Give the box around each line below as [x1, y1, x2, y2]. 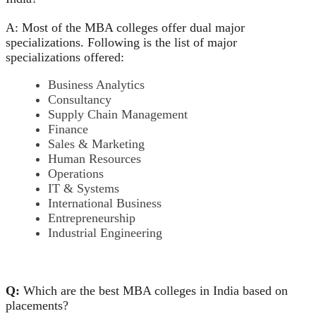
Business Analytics [48, 77, 145, 92]
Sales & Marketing [48, 136, 145, 151]
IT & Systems [48, 181, 119, 195]
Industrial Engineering [48, 225, 162, 240]
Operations [48, 166, 104, 181]
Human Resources [48, 151, 141, 166]
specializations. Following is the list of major [6, 35, 237, 49]
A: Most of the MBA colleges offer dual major [6, 20, 245, 35]
